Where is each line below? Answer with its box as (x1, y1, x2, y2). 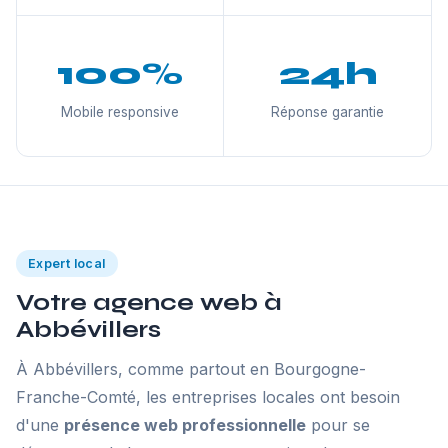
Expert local (28, 256, 106, 271)
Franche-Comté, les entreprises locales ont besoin (16, 387, 400, 407)
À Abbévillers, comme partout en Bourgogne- (16, 359, 366, 379)
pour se (306, 415, 370, 435)
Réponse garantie (271, 104, 384, 120)
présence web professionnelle (64, 415, 306, 435)
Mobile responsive (61, 104, 179, 120)
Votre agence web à (16, 288, 282, 317)
